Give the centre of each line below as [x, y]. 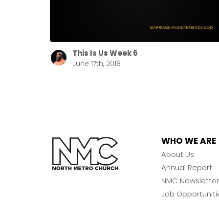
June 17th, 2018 [97, 64]
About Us [178, 154]
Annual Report [187, 168]
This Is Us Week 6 [105, 53]
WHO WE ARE [189, 141]
